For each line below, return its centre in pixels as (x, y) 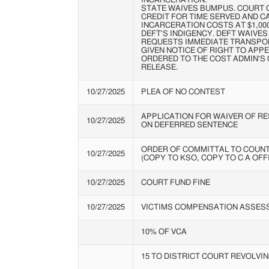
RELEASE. (159, 67)
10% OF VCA (164, 232)
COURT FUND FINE (175, 183)
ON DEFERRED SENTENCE (189, 125)
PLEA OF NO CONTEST (183, 92)
